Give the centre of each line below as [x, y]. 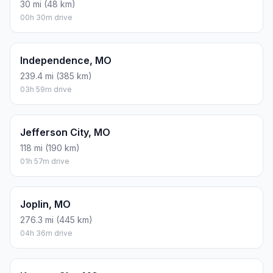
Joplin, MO [45, 204]
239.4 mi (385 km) [56, 76]
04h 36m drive [46, 233]
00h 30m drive [46, 18]
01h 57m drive [45, 161]
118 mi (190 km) [50, 148]
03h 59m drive [46, 90]
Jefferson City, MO [65, 133]
